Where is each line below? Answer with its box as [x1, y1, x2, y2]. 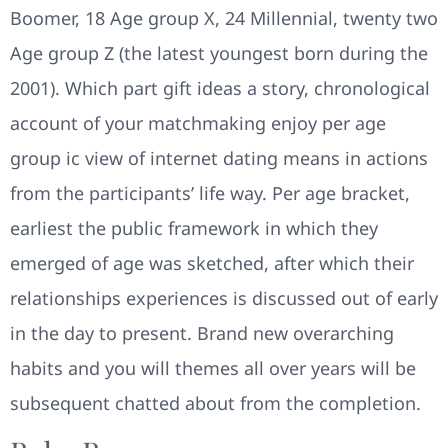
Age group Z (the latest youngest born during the [10, 40, 428, 65]
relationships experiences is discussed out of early [10, 285, 438, 310]
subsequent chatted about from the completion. [10, 390, 421, 415]
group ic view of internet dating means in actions [10, 145, 428, 170]
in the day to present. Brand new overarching [10, 320, 394, 345]
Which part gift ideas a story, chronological [60, 75, 430, 100]
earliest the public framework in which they [10, 215, 378, 240]
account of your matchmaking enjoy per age [10, 110, 386, 135]
